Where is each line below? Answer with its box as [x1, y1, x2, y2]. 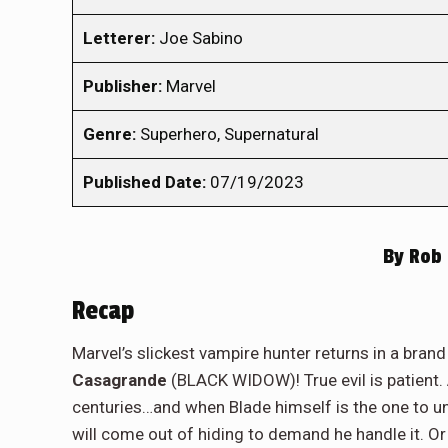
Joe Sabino [155, 27, 243, 48]
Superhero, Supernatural [136, 123, 319, 144]
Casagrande [72, 369, 167, 390]
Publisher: [83, 75, 162, 96]
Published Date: [83, 171, 206, 192]
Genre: [83, 123, 136, 144]
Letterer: [83, 27, 155, 48]
